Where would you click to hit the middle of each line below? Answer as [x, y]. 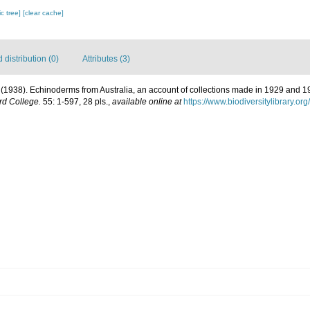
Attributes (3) [106, 59]
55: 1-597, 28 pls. [74, 102]
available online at [147, 102]
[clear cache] [44, 13]
